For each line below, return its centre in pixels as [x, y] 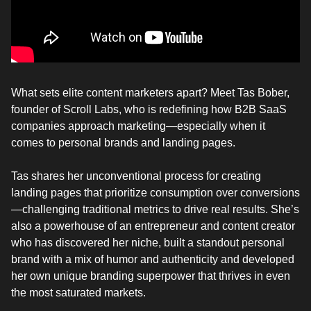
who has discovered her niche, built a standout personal [148, 242]
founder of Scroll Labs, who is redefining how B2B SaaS [149, 109]
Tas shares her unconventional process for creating [136, 176]
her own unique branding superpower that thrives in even [151, 276]
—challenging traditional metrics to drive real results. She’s [155, 209]
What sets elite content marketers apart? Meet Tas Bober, [150, 92]
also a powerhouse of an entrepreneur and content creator [153, 226]
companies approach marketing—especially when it [138, 126]
